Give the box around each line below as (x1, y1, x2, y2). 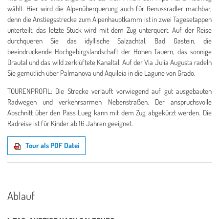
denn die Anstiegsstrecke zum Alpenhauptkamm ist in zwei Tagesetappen (7, 15, 212, 24)
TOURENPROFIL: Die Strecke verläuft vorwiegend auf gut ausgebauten (7, 87, 212, 96)
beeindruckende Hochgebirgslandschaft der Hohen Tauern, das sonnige (7, 47, 212, 57)
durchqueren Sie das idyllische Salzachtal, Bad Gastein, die (7, 36, 212, 46)
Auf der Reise (172, 25, 212, 35)
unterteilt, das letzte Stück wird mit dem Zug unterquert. (7, 25, 173, 35)
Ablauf (7, 189, 35, 203)
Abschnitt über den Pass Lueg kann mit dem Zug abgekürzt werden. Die (7, 108, 212, 118)
